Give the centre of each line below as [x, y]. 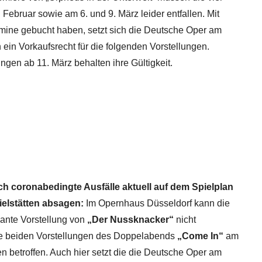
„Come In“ [200, 236]
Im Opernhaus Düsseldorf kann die [158, 204]
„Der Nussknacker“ [130, 220]
